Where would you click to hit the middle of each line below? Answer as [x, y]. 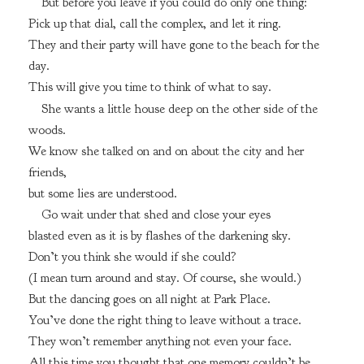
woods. [47, 130]
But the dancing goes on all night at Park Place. [149, 299]
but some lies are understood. [102, 193]
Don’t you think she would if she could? [132, 257]
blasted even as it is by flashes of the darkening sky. [159, 236]
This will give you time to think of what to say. [149, 87]
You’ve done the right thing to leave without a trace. [165, 321]
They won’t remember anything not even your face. [160, 342]
